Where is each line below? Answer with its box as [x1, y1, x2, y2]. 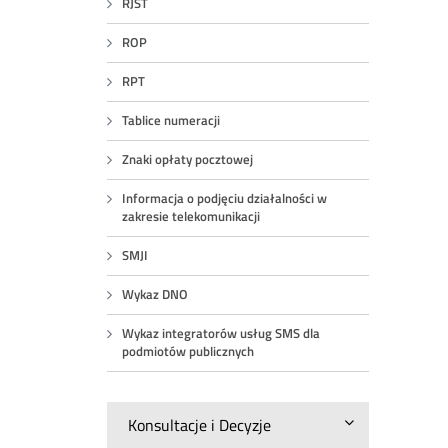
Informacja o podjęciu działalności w [122, 189, 328, 208]
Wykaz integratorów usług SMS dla [122, 324, 321, 343]
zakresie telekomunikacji [122, 207, 261, 226]
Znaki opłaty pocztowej [122, 150, 254, 169]
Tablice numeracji [122, 111, 221, 130]
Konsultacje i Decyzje [128, 413, 272, 437]
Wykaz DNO [122, 285, 189, 304]
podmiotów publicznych [122, 342, 255, 361]
